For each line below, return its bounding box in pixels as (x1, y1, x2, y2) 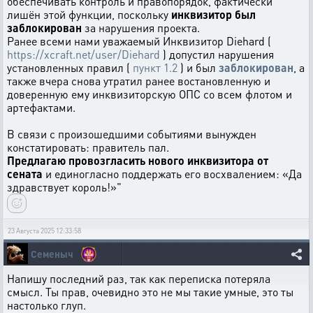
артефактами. (7, 100, 75, 115)
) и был (177, 60, 219, 75)
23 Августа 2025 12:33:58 (8, 226, 81, 235)
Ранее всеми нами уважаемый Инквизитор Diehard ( (7, 34, 271, 48)
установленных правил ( (7, 60, 133, 75)
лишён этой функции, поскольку (7, 7, 171, 22)
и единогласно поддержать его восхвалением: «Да (43, 166, 302, 181)
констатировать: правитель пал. (7, 140, 169, 154)
